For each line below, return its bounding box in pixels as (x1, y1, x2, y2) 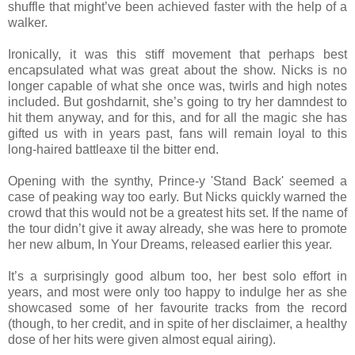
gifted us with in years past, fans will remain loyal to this (8, 126, 347, 140)
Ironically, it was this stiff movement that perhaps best (8, 47, 347, 61)
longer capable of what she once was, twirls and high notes (8, 78, 347, 93)
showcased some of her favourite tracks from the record (8, 300, 347, 315)
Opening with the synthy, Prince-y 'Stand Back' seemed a (8, 174, 347, 188)
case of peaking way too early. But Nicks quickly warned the (8, 189, 347, 204)
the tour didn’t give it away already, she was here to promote (8, 221, 347, 235)
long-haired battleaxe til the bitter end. (8, 142, 222, 156)
